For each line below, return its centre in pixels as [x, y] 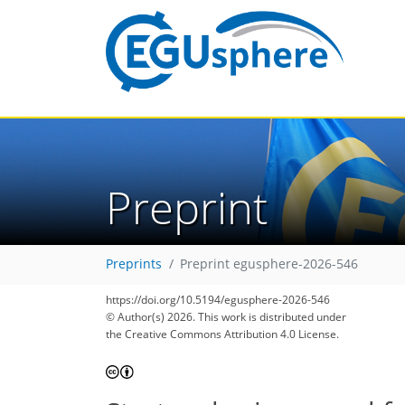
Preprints [134, 264]
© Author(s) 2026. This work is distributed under [226, 317]
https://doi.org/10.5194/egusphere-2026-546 [218, 300]
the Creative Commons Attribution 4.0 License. [222, 334]
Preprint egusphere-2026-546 [269, 264]
